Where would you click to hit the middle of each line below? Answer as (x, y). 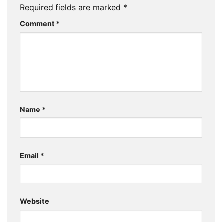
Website (34, 201)
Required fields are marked (72, 7)
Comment (38, 23)
